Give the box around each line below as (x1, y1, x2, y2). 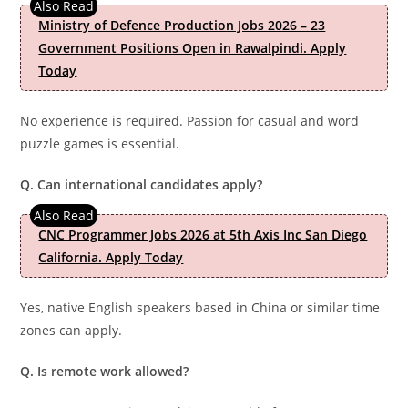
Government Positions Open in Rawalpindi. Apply (38, 39, 347, 56)
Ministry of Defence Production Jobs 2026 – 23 (38, 16, 326, 34)
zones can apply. (20, 321, 123, 339)
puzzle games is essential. (20, 135, 180, 152)
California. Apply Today (38, 249, 184, 266)
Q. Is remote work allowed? (20, 362, 189, 380)
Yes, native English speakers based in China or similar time (20, 299, 381, 316)
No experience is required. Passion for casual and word (20, 112, 360, 129)
